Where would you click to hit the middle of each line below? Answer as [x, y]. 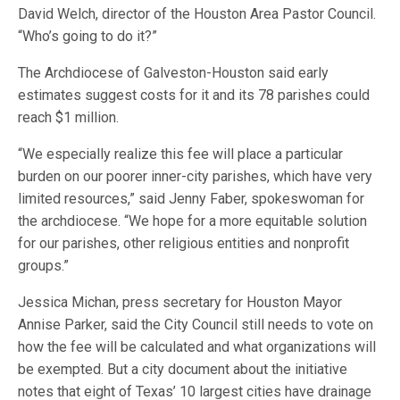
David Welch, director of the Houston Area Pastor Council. [197, 14]
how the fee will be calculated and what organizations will [197, 347]
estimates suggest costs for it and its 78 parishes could [194, 95]
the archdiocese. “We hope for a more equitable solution [193, 221]
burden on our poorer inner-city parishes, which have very [196, 176]
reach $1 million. [69, 117]
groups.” [43, 266]
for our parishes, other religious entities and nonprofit [184, 243]
